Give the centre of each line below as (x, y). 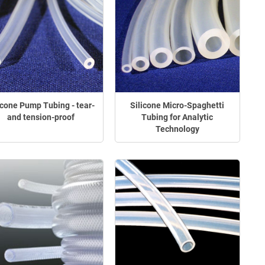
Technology (177, 129)
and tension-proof (41, 117)
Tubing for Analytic (177, 117)
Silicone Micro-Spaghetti (177, 106)
